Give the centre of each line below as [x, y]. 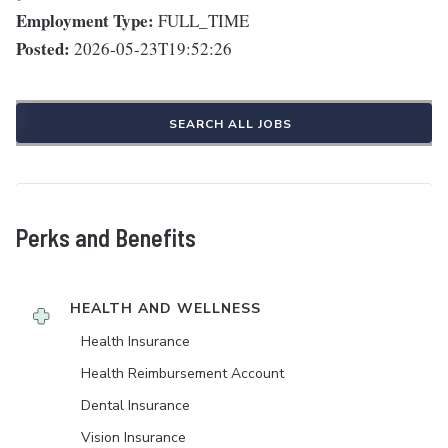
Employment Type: [85, 20]
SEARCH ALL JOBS [230, 124]
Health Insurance [135, 341]
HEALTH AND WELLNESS [165, 308]
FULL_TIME [203, 20]
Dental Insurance [135, 405]
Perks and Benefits [106, 237]
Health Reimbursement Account [182, 373]
